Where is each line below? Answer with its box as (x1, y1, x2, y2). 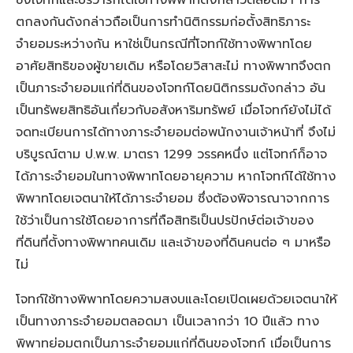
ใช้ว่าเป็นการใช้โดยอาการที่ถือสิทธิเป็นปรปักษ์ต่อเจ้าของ (16, 211, 314, 231)
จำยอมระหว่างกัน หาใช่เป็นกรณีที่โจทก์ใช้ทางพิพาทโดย (16, 35, 312, 54)
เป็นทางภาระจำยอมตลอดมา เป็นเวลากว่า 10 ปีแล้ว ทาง (16, 312, 319, 332)
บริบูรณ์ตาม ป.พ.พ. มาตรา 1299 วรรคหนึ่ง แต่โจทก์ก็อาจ (16, 145, 327, 165)
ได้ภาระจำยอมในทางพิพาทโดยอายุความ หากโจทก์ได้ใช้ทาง (16, 167, 336, 187)
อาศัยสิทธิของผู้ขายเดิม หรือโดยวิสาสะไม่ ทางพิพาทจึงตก (16, 57, 331, 76)
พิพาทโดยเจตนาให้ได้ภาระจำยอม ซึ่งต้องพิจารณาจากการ (16, 189, 329, 209)
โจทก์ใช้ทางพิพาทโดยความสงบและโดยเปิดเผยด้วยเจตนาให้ (16, 290, 337, 310)
